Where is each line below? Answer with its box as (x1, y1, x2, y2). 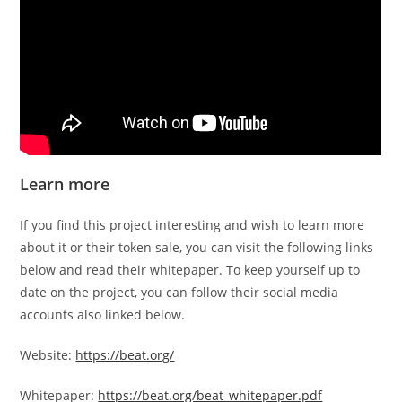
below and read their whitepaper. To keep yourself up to (20, 260, 361, 278)
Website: (20, 345, 76, 363)
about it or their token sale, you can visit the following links (20, 238, 374, 256)
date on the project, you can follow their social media (20, 283, 339, 301)
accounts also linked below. (20, 305, 186, 323)
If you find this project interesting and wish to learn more (20, 215, 365, 233)
